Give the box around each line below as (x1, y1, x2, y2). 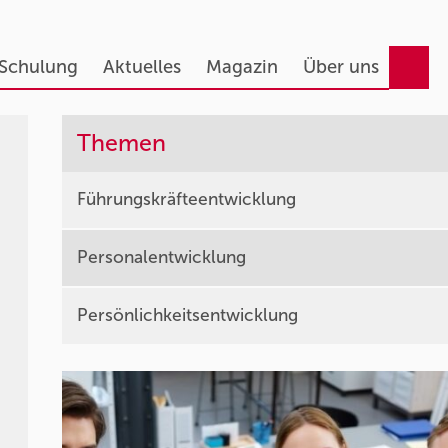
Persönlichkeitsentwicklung (77, 305, 299, 326)
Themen (77, 129, 167, 157)
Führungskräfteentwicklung (77, 189, 297, 210)
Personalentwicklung (77, 247, 247, 268)
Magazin (205, 56, 278, 78)
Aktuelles (102, 56, 181, 78)
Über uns (302, 56, 379, 78)
